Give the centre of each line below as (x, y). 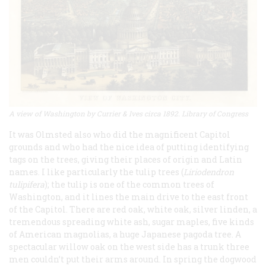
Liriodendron (209, 172)
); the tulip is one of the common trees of (129, 184)
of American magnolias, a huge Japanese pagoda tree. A (125, 234)
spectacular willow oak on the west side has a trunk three (129, 246)
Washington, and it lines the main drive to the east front (129, 197)
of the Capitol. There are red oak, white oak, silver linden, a (133, 209)
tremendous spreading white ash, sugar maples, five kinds (132, 221)
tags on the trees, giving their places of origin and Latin (126, 159)
